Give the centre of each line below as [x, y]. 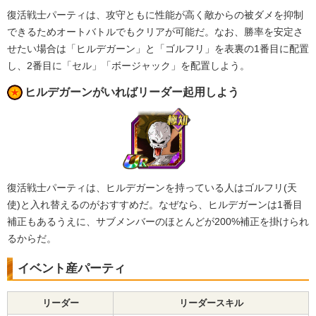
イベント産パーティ [72, 268]
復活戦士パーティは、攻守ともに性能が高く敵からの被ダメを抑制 [155, 15]
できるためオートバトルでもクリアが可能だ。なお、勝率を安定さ [155, 32]
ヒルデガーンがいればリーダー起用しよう [132, 92]
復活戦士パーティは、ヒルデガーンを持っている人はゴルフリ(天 [152, 187]
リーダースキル [211, 303]
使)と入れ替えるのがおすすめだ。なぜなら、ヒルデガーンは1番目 [155, 204]
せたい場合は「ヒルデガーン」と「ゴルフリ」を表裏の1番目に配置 [158, 49]
